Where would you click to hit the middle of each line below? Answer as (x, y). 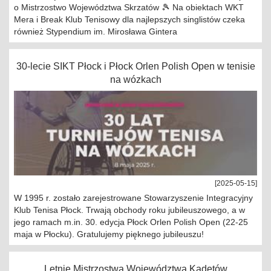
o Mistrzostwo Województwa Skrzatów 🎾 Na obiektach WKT (129, 7)
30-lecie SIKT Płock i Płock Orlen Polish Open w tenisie (135, 66)
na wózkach (135, 80)
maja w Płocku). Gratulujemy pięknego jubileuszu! (109, 234)
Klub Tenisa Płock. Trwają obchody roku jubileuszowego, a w (129, 210)
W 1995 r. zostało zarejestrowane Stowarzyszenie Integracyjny (133, 198)
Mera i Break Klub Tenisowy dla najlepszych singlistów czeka (129, 19)
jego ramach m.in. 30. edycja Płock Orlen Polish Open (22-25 (131, 222)
